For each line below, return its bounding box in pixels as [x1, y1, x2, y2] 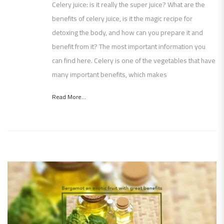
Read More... [52, 91, 86, 103]
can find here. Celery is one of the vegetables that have [52, 54, 215, 67]
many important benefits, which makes [52, 68, 167, 81]
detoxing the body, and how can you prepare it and [52, 26, 203, 39]
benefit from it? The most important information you [52, 40, 205, 53]
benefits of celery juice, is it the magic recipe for [52, 12, 192, 25]
